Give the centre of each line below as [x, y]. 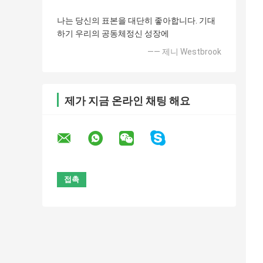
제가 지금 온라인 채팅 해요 [127, 101]
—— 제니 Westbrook [184, 52]
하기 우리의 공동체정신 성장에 [113, 34]
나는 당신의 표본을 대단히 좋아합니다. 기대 [136, 21]
